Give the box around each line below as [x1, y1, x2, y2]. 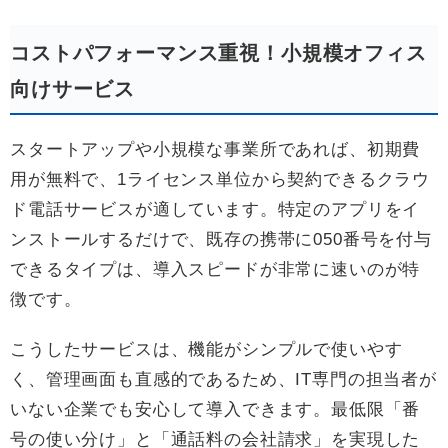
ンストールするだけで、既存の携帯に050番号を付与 [10, 229, 432, 249]
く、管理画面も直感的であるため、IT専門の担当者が [10, 369, 437, 389]
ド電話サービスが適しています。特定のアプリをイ [10, 199, 421, 219]
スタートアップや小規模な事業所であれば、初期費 [10, 139, 421, 159]
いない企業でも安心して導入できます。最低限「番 [10, 399, 421, 419]
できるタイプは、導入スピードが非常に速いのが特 [10, 259, 421, 279]
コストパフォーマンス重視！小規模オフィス [10, 41, 427, 64]
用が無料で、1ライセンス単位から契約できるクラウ [10, 169, 431, 189]
